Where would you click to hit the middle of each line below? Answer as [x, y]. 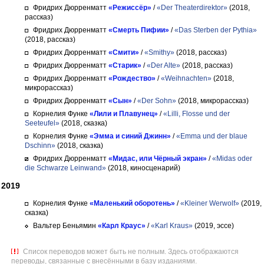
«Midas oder [232, 159]
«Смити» [124, 52]
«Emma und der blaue [212, 136]
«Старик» [125, 65]
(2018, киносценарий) [143, 168]
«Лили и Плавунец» [124, 114]
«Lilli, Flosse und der [197, 114]
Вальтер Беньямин [65, 226]
